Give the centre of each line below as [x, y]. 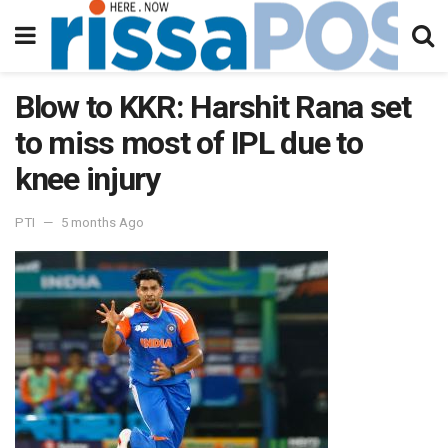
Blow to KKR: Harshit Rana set [213, 107]
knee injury [87, 179]
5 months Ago [102, 222]
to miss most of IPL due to [189, 143]
